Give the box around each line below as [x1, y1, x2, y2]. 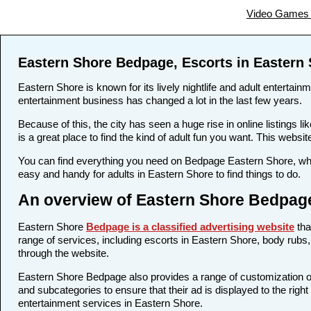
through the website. [18, 247, 112, 260]
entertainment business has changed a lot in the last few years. [18, 94, 302, 107]
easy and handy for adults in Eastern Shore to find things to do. [18, 168, 301, 180]
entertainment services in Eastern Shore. [18, 297, 203, 310]
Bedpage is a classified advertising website [86, 221, 294, 233]
